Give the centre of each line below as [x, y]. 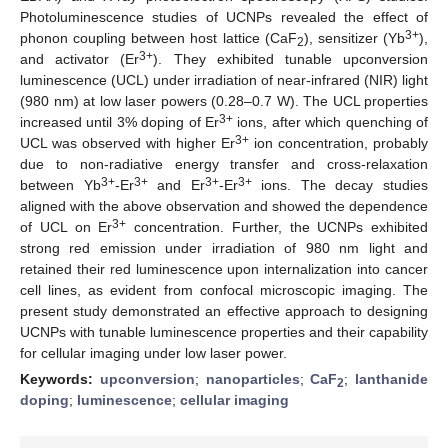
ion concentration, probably [338, 142]
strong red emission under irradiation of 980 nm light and [224, 247]
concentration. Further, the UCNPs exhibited [277, 226]
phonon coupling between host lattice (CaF [158, 37]
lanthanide [391, 378]
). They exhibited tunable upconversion [291, 58]
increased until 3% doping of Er [119, 121]
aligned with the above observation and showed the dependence [224, 205]
